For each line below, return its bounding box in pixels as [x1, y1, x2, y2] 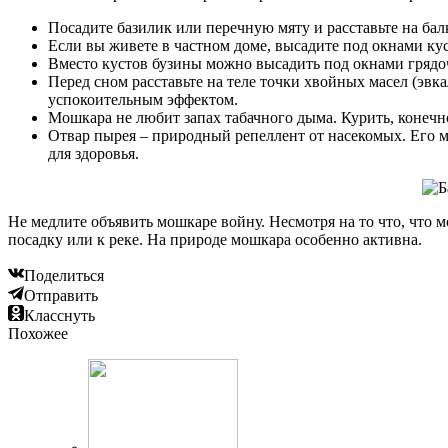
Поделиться [24, 267, 104, 285]
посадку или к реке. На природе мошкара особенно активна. [8, 231, 422, 249]
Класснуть [24, 307, 95, 325]
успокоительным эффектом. [48, 91, 238, 109]
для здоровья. [48, 145, 139, 163]
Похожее [8, 325, 68, 343]
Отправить [24, 287, 98, 305]
